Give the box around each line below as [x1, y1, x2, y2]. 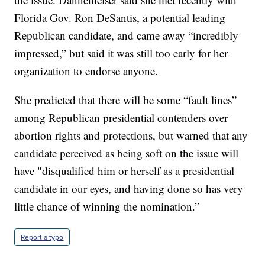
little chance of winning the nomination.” [14, 199, 200, 214]
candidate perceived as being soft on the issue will [14, 146, 239, 161]
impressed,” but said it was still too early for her [14, 46, 228, 61]
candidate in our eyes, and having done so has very [14, 181, 244, 196]
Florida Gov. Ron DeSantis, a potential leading [14, 10, 226, 25]
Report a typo [21, 232, 64, 243]
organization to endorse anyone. [14, 63, 159, 79]
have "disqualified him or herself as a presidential [14, 163, 235, 179]
